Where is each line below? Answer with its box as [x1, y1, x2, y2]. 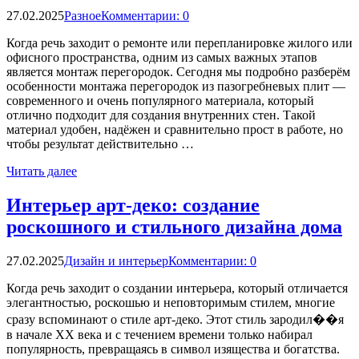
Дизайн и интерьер [64, 254, 168, 268]
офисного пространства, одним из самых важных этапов [6, 50, 317, 65]
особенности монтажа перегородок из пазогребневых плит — [6, 79, 345, 94]
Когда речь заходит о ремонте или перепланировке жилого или [6, 36, 353, 50]
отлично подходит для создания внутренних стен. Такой [6, 108, 316, 123]
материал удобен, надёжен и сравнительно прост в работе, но [6, 123, 343, 137]
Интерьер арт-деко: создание [6, 195, 260, 216]
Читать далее [6, 164, 77, 179]
